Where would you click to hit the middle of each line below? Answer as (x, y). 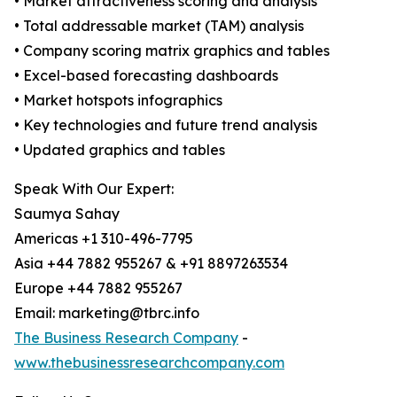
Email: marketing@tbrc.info (107, 313)
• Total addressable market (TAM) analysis (159, 26)
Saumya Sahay (67, 214)
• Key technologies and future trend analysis (166, 125)
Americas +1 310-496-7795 (104, 239)
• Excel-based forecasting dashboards (146, 76)
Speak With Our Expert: (94, 189)
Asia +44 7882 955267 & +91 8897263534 (151, 264)
